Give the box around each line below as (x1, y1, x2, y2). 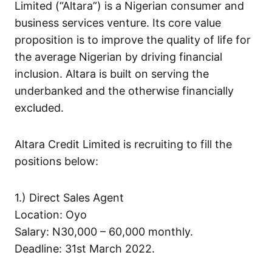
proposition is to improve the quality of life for (15, 33, 251, 47)
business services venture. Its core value (15, 16, 221, 30)
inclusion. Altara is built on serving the (15, 67, 209, 81)
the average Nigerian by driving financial (15, 50, 222, 64)
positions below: (15, 155, 98, 168)
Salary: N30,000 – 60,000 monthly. (15, 225, 193, 239)
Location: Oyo (15, 208, 87, 222)
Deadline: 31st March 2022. (15, 242, 155, 256)
